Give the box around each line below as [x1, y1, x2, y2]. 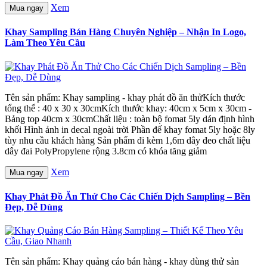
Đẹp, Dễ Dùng [5, 201, 63, 212]
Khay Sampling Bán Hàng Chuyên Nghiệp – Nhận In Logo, [5, 27, 246, 38]
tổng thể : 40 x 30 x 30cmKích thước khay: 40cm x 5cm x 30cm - [5, 103, 252, 113]
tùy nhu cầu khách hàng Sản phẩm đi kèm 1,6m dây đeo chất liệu [5, 135, 250, 145]
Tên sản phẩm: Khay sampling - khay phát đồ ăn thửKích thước [5, 92, 245, 103]
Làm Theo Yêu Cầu [5, 38, 85, 48]
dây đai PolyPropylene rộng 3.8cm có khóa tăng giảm [5, 145, 207, 156]
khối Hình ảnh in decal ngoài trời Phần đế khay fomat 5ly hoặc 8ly [5, 124, 255, 135]
